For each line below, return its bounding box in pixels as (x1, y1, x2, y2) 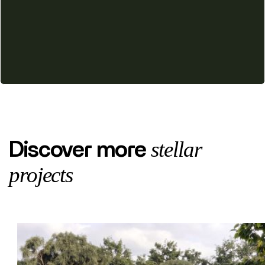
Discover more (8, 138, 151, 161)
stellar (151, 137, 202, 161)
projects (8, 162, 73, 187)
